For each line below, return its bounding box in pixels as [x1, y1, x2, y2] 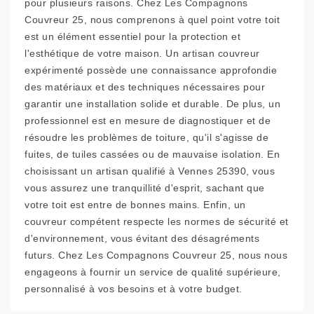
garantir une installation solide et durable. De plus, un [25, 98, 280, 110]
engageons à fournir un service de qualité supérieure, [25, 266, 281, 278]
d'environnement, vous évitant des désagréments [25, 233, 259, 245]
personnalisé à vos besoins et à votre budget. [25, 283, 243, 295]
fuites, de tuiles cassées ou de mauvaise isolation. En [25, 149, 280, 161]
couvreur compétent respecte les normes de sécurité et [25, 216, 289, 228]
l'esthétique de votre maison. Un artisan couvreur [25, 48, 260, 60]
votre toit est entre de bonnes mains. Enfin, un [25, 199, 246, 211]
